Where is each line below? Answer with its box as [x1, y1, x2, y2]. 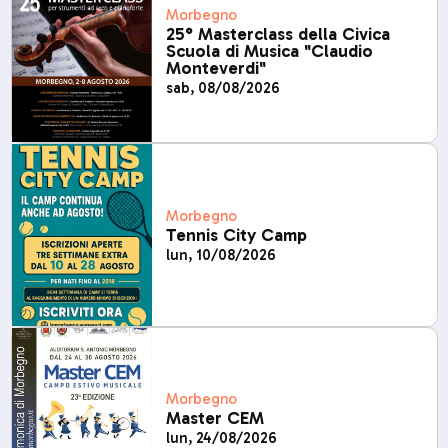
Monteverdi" [165, 57, 266, 79]
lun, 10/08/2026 [165, 245, 276, 264]
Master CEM [165, 408, 264, 430]
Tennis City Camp [165, 224, 307, 246]
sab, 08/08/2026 [165, 78, 280, 97]
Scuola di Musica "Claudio [165, 40, 373, 62]
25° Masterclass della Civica [165, 23, 390, 45]
